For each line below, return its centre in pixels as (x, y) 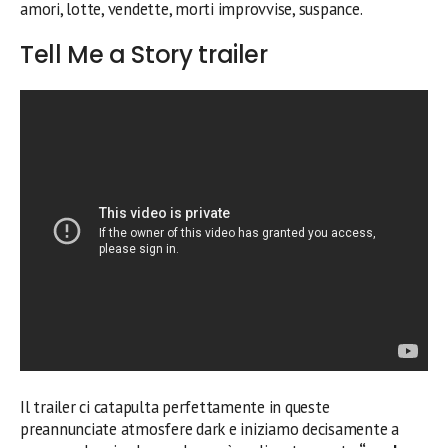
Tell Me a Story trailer (144, 54)
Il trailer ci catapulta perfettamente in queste (175, 406)
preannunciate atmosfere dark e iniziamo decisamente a (209, 428)
